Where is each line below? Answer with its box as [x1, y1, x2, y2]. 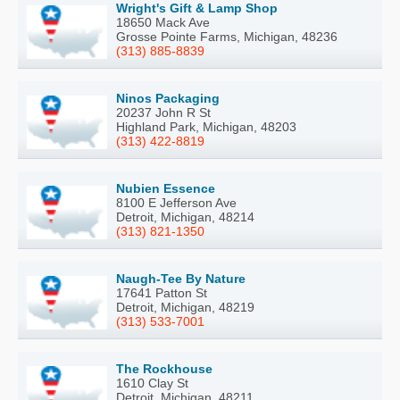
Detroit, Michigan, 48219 [116, 300, 254, 314]
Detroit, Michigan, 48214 [116, 210, 254, 224]
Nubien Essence [116, 181, 215, 196]
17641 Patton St [116, 286, 207, 300]
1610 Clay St [116, 376, 188, 390]
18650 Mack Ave [116, 15, 210, 29]
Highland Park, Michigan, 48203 [116, 120, 296, 134]
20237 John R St [116, 105, 211, 120]
